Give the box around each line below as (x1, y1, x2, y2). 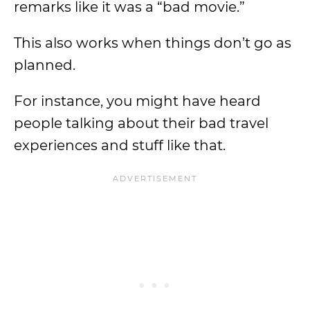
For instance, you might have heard (14, 93, 261, 109)
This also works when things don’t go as (14, 35, 291, 51)
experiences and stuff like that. (14, 137, 226, 154)
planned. (14, 57, 75, 73)
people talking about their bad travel (14, 115, 268, 131)
